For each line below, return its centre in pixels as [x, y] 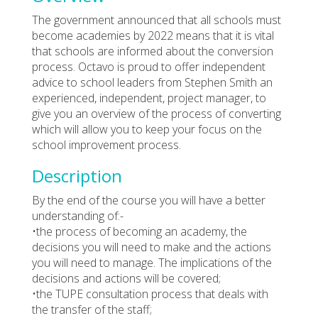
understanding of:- [78, 215]
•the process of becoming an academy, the [139, 231]
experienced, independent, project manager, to [149, 98]
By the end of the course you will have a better [149, 200]
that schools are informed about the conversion [153, 51]
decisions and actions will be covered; [126, 278]
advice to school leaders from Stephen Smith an [152, 82]
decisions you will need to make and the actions [152, 247]
